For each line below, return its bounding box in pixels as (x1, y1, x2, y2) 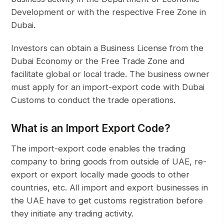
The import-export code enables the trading (11, 143, 186, 153)
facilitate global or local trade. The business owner (11, 69, 210, 79)
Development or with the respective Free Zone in (11, 7, 206, 17)
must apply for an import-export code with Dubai (11, 82, 205, 92)
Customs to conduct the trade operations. (11, 95, 176, 105)
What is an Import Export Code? (11, 122, 171, 134)
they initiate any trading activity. (11, 208, 134, 218)
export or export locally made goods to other (11, 169, 190, 179)
